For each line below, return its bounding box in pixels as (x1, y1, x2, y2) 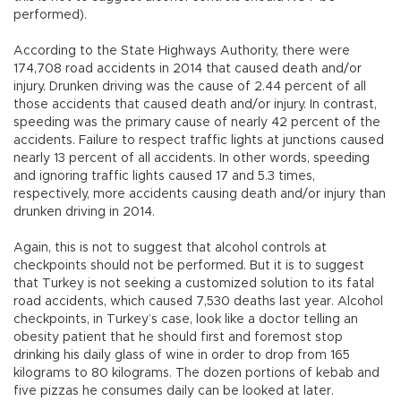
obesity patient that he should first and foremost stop (13, 331, 343, 345)
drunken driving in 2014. (13, 206, 155, 219)
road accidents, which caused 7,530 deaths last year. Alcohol (13, 295, 383, 309)
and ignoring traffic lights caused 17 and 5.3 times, (13, 170, 315, 183)
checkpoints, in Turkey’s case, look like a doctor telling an (13, 313, 358, 327)
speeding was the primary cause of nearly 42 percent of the (13, 116, 380, 130)
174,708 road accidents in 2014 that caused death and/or (13, 63, 362, 76)
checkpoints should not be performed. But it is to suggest (13, 260, 364, 273)
